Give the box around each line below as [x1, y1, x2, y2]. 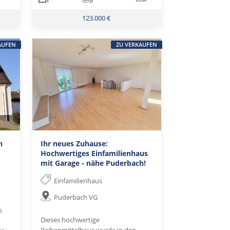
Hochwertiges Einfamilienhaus [40, 148, 148, 159]
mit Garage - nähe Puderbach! [40, 158, 146, 168]
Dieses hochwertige [40, 215, 100, 225]
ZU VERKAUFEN [116, 41, 157, 49]
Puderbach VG [54, 193, 98, 202]
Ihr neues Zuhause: [40, 139, 108, 149]
